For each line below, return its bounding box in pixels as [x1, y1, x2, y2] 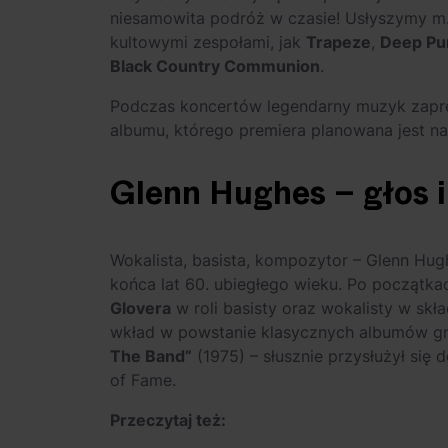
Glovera [110, 298, 171, 318]
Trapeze [306, 32, 371, 52]
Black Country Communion [110, 56, 320, 76]
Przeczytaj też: [110, 410, 226, 430]
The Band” [110, 346, 192, 366]
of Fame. [110, 370, 176, 390]
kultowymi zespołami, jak [110, 32, 306, 52]
